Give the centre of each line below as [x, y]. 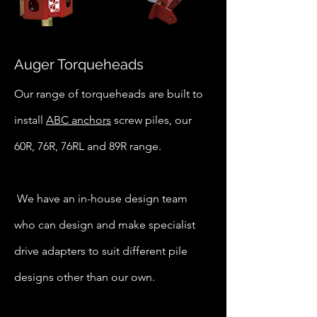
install [30, 120]
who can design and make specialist [105, 225]
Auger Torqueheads [79, 64]
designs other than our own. [85, 277]
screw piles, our [151, 120]
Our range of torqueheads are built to [109, 94]
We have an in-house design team [101, 198]
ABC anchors [79, 120]
